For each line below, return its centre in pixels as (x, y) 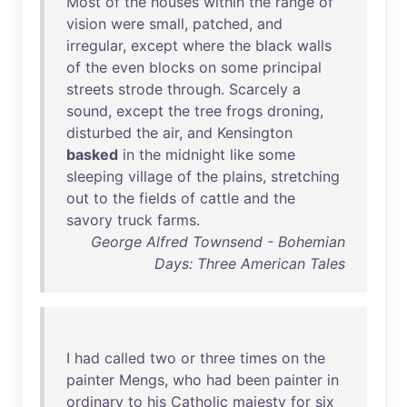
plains (243, 176)
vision (86, 24)
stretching (305, 176)
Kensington (255, 133)
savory (89, 220)
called (125, 358)
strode (140, 89)
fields (158, 198)
